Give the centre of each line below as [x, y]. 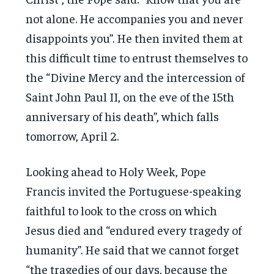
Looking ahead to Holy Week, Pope [116, 171]
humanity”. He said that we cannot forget [133, 249]
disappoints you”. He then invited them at [135, 37]
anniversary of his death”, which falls [123, 116]
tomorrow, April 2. [72, 135]
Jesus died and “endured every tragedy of [134, 229]
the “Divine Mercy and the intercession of [135, 76]
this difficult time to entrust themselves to [137, 57]
